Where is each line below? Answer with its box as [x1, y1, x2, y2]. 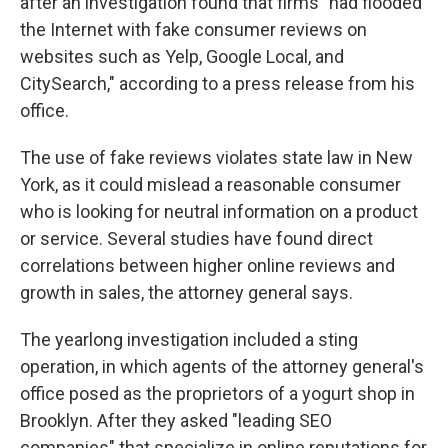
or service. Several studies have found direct [20, 228, 373, 250]
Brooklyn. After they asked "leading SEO [20, 410, 332, 432]
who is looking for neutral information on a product [20, 201, 418, 223]
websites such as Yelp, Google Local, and [20, 46, 344, 68]
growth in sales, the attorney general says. [20, 282, 353, 304]
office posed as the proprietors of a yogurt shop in [20, 383, 415, 405]
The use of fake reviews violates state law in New [20, 147, 413, 169]
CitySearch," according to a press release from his [20, 73, 415, 95]
